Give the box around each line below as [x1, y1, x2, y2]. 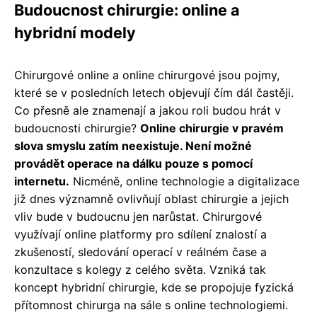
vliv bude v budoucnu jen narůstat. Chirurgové [14, 209, 262, 224]
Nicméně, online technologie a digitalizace [69, 173, 299, 188]
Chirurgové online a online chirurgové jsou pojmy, [14, 67, 279, 82]
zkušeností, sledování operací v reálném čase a [14, 244, 267, 259]
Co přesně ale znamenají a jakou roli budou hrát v [14, 103, 281, 117]
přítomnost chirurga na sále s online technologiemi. [14, 297, 288, 312]
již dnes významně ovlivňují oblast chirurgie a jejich [14, 191, 289, 206]
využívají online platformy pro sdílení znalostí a [14, 226, 267, 241]
